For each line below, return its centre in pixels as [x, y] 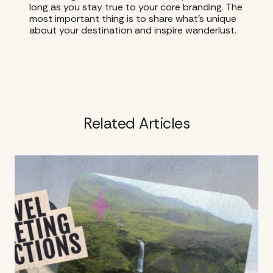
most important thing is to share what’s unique [133, 19]
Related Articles [136, 124]
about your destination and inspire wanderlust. [133, 30]
